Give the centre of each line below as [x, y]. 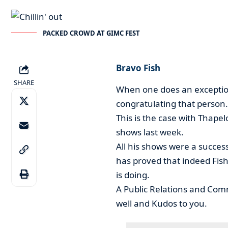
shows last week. [150, 132]
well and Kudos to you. [161, 203]
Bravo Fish [138, 68]
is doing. [133, 175]
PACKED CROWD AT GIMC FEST [91, 33]
